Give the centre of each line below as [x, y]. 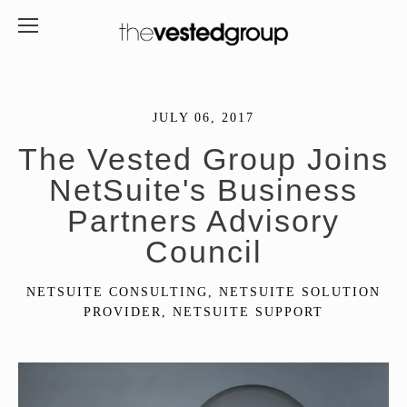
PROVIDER [123, 312]
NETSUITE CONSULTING [117, 292]
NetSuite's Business [203, 190]
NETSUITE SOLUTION [300, 292]
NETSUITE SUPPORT [248, 312]
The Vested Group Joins [203, 159]
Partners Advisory [203, 221]
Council [203, 252]
